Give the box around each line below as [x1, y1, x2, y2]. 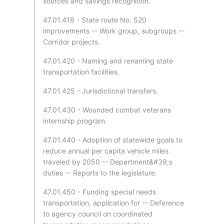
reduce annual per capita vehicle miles [43, 146, 168, 155]
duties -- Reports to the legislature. [43, 168, 157, 177]
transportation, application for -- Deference [43, 198, 184, 207]
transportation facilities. [43, 67, 119, 76]
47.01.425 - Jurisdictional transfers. [43, 86, 158, 95]
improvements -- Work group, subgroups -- [43, 26, 184, 35]
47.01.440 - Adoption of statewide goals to [43, 135, 182, 144]
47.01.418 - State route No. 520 [43, 15, 146, 24]
